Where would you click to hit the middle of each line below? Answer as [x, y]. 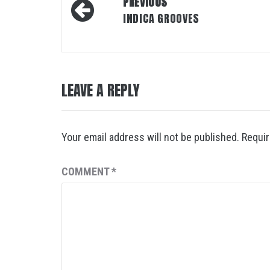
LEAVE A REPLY [101, 90]
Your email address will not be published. [150, 137]
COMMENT [86, 171]
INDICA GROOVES [161, 18]
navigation [106, 20]
